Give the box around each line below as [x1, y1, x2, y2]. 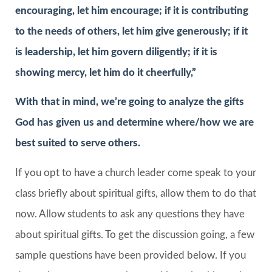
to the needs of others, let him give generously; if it [15, 25, 248, 36]
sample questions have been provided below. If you [15, 250, 246, 260]
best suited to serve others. [15, 138, 140, 149]
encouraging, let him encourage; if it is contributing [15, 5, 248, 16]
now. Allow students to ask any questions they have [15, 208, 245, 219]
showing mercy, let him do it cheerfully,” [15, 67, 196, 78]
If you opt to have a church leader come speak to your [15, 167, 256, 178]
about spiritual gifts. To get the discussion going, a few [15, 229, 254, 240]
